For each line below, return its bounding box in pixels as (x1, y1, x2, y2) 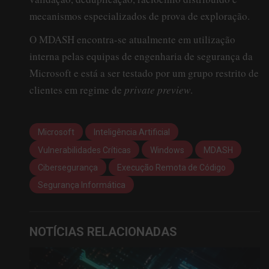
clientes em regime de (29, 82, 124, 97)
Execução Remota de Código (117, 163, 226, 173)
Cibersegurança (38, 163, 98, 173)
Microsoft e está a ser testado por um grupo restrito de (29, 65, 259, 80)
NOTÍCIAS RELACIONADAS (29, 225, 177, 240)
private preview (124, 82, 190, 97)
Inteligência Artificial (94, 127, 170, 138)
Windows (150, 145, 184, 155)
